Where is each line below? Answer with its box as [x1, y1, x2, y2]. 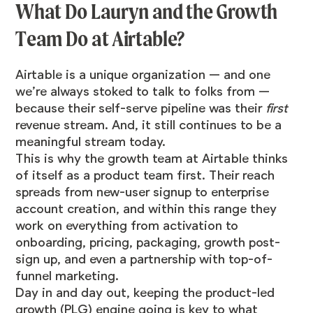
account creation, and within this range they [15, 202, 277, 217]
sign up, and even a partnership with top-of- [15, 252, 273, 267]
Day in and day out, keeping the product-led [15, 286, 275, 300]
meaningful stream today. [15, 135, 170, 150]
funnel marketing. [15, 269, 123, 284]
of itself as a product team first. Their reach [15, 168, 275, 183]
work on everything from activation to [15, 219, 239, 233]
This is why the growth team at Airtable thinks [15, 152, 289, 166]
